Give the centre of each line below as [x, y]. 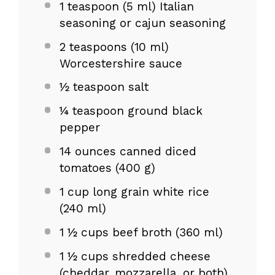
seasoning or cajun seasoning [142, 23]
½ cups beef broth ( [121, 232]
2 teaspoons [93, 47]
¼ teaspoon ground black [131, 111]
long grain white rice [149, 192]
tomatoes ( [89, 168]
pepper [79, 128]
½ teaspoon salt [104, 87]
